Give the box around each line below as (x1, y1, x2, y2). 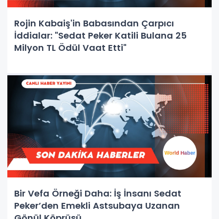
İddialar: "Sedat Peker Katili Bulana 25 (14, 29, 187, 42)
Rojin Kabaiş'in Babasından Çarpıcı (14, 17, 174, 29)
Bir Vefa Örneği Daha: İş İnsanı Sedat (14, 187, 181, 199)
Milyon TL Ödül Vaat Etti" (14, 42, 127, 54)
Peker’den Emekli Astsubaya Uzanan (14, 199, 180, 212)
